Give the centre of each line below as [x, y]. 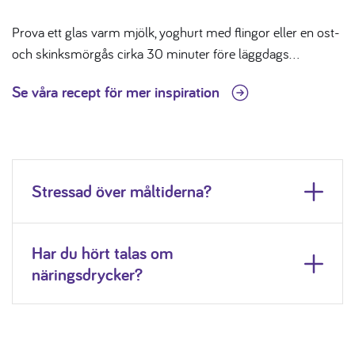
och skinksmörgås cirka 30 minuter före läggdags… [156, 53]
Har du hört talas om [102, 252]
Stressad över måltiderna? [122, 191]
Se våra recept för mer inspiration [118, 92]
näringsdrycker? [87, 274]
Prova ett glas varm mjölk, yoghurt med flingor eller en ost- [176, 32]
